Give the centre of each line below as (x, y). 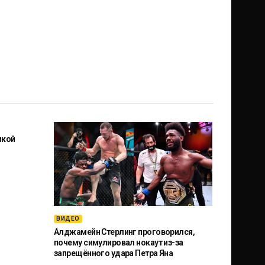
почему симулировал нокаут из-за (119, 243)
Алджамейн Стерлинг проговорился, (125, 232)
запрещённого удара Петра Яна (114, 253)
